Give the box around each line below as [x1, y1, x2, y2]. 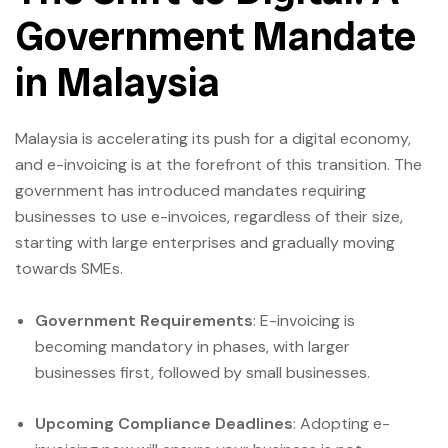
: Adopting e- [293, 413, 390, 435]
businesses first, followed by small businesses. [35, 362, 370, 384]
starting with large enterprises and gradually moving [15, 232, 395, 254]
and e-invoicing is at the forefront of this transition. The [15, 154, 422, 176]
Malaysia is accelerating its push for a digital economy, [15, 128, 411, 150]
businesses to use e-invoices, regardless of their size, [15, 206, 403, 228]
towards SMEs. [15, 258, 123, 280]
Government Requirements [35, 310, 253, 332]
